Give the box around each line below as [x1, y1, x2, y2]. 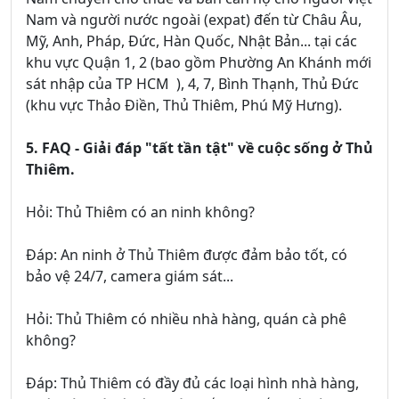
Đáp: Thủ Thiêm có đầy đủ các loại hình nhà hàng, [26, 373, 359, 394]
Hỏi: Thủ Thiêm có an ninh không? [26, 202, 255, 223]
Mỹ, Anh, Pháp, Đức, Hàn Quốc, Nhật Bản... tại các [26, 31, 357, 52]
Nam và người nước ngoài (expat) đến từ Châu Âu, [26, 10, 362, 30]
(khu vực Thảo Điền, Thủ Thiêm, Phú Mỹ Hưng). [26, 95, 342, 116]
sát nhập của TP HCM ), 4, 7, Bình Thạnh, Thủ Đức [26, 74, 359, 94]
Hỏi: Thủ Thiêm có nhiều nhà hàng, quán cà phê [26, 309, 346, 330]
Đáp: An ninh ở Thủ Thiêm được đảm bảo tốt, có [26, 245, 347, 265]
